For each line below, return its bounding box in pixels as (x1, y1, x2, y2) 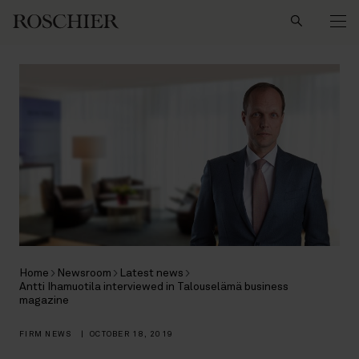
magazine (19, 294, 69, 306)
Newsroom (57, 267, 111, 279)
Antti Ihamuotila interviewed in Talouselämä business (19, 280, 288, 292)
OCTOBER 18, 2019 (90, 329, 173, 338)
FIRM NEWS (19, 329, 75, 338)
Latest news (119, 267, 184, 279)
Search (152, 5, 188, 16)
